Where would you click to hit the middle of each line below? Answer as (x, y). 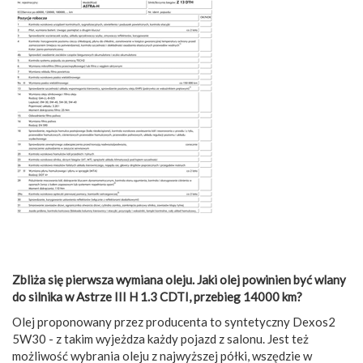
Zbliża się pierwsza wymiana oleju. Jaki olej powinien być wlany (179, 279)
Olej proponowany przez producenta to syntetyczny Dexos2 (174, 321)
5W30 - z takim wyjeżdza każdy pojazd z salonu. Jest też (160, 338)
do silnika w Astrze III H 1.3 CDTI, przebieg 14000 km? (157, 296)
